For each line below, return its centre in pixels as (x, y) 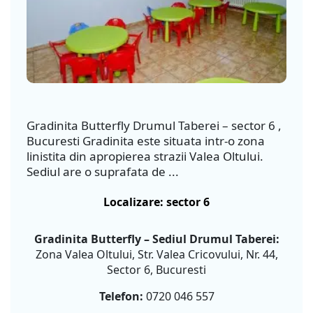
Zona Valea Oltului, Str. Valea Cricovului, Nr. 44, (156, 254)
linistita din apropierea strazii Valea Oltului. (145, 156)
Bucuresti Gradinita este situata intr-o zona (146, 140)
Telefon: (121, 296)
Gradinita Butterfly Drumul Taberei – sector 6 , (154, 125)
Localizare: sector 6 (156, 202)
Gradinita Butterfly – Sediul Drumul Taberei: (156, 239)
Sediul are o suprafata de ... (103, 171)
